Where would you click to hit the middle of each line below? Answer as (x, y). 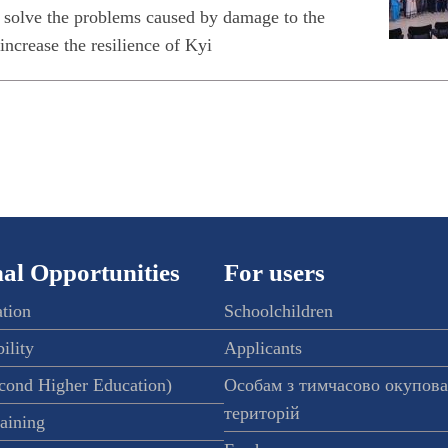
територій (262, 413)
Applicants (263, 348)
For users (274, 273)
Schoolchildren (278, 311)
